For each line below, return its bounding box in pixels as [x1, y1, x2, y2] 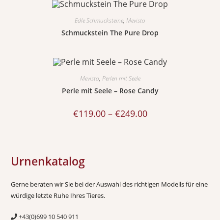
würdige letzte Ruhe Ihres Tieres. [11, 191, 106, 200]
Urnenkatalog [11, 153, 85, 169]
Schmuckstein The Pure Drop [61, 27, 159, 37]
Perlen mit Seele [102, 74, 140, 82]
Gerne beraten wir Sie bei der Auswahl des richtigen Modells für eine [11, 180, 208, 189]
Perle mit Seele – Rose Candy [61, 85, 159, 95]
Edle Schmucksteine [75, 16, 123, 25]
